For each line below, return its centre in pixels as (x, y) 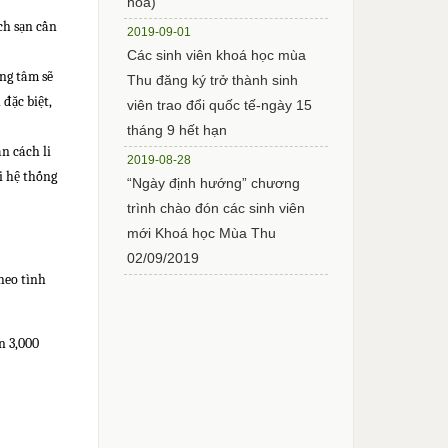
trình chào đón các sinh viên (216, 207)
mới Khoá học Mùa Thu (202, 232)
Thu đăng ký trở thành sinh (213, 79)
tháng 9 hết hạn (177, 129)
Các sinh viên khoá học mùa (217, 54)
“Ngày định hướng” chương (214, 182)
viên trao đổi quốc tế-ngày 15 (220, 104)
